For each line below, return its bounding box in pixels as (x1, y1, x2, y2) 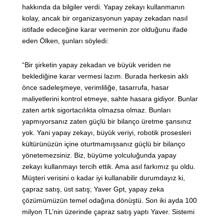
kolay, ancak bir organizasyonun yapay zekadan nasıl (22, 14, 188, 23)
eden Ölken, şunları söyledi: (22, 37, 109, 45)
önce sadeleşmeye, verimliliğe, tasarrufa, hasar (22, 83, 169, 92)
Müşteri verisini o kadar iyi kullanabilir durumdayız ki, (22, 174, 185, 182)
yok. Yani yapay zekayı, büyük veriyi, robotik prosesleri (22, 129, 191, 137)
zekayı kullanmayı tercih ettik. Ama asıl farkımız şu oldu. (22, 163, 195, 171)
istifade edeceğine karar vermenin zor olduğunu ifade (22, 26, 188, 34)
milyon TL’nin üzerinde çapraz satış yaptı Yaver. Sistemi (22, 208, 194, 216)
